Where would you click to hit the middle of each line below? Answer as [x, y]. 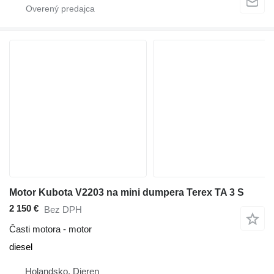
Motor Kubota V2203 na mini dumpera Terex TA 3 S [127, 192]
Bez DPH [63, 209]
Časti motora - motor [50, 229]
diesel [21, 247]
